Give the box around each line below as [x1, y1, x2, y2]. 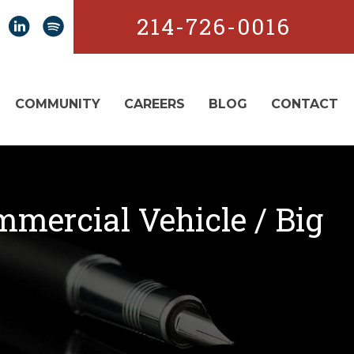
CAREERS [124, 96, 185, 111]
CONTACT [271, 96, 338, 111]
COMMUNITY [15, 96, 100, 111]
